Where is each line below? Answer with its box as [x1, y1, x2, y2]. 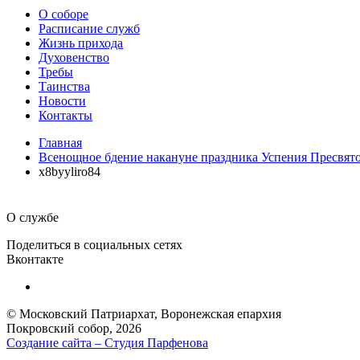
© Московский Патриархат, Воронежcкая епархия [6, 307, 281, 321]
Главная [39, 136, 82, 149]
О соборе [39, 7, 88, 21]
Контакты [39, 108, 92, 122]
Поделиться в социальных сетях [6, 238, 182, 252]
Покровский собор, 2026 [6, 321, 141, 336]
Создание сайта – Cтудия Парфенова [6, 336, 208, 350]
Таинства [39, 80, 90, 93]
